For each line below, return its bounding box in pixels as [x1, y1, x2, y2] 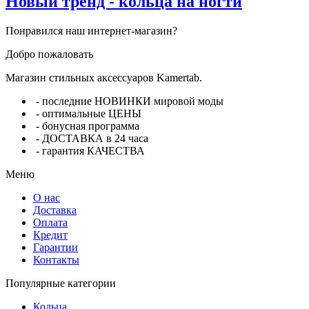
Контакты [33, 254, 79, 266]
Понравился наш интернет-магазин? [6, 25, 177, 37]
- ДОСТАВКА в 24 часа [33, 132, 148, 145]
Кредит [33, 229, 68, 241]
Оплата [33, 217, 68, 229]
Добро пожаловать [6, 48, 93, 61]
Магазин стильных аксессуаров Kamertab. [6, 72, 202, 84]
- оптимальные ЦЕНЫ [33, 108, 141, 120]
